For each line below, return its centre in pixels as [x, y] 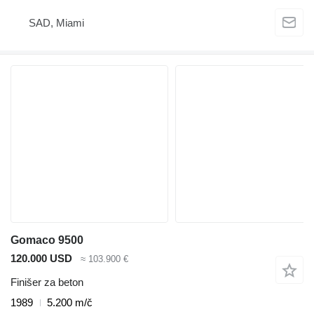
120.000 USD [41, 258]
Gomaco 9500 [47, 240]
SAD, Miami [56, 23]
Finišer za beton [47, 282]
